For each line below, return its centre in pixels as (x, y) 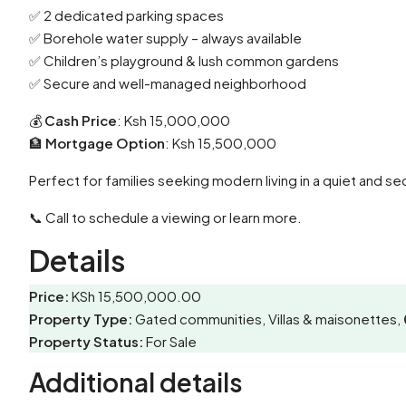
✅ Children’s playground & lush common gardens (184, 61)
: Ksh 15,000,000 (174, 121)
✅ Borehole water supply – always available (165, 38)
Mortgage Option (105, 143)
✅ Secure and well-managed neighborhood (168, 83)
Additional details (136, 382)
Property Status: (86, 342)
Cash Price (81, 121)
